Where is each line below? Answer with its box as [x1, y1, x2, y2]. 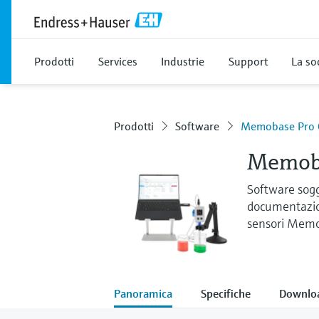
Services [98, 54, 137, 68]
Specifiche [201, 286, 251, 300]
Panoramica [114, 286, 172, 300]
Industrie [161, 54, 204, 68]
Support [229, 54, 268, 68]
